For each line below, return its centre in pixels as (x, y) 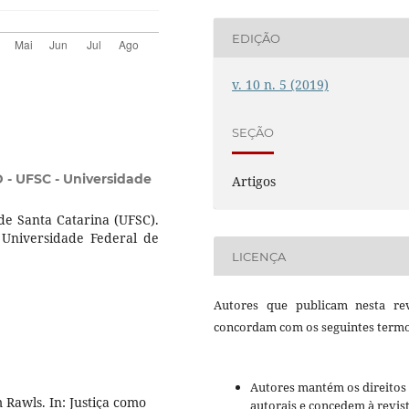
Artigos (254, 182)
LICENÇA (259, 256)
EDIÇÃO (257, 38)
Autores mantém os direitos (328, 388)
